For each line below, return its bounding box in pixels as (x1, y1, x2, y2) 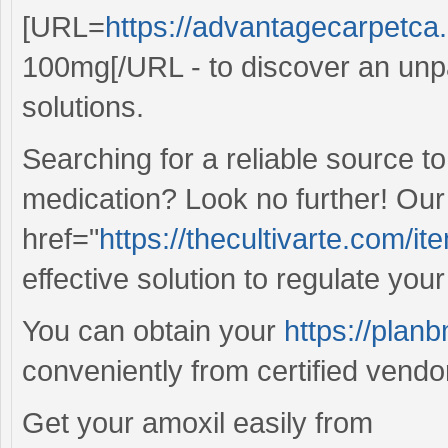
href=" (22, 222, 99, 255)
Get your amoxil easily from (22, 406, 373, 439)
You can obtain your (22, 314, 284, 347)
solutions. (22, 90, 144, 123)
